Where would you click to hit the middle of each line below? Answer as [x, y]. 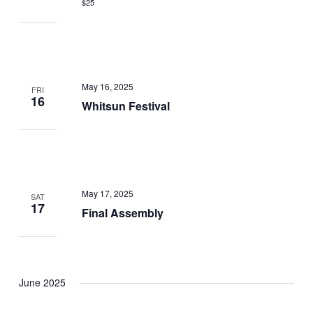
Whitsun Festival [125, 105]
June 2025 [43, 282]
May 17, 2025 [107, 193]
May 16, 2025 [107, 86]
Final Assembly [122, 212]
